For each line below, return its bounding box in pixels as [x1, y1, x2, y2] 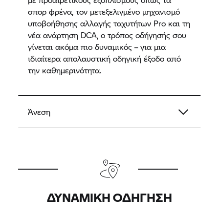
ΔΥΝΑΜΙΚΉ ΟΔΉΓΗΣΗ [47, 188, 172, 206]
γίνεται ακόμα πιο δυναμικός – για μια [28, 41, 166, 52]
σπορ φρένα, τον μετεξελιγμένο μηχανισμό [28, 5, 180, 17]
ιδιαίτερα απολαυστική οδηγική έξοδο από [28, 52, 181, 64]
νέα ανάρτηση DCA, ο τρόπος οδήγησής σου [28, 29, 187, 41]
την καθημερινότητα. [28, 64, 102, 76]
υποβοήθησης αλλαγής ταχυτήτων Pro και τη [28, 17, 191, 29]
